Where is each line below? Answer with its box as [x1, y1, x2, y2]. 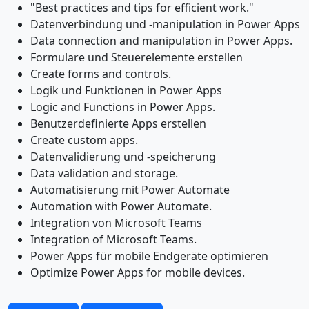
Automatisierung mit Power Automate [30, 181, 230, 197]
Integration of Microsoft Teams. [30, 231, 197, 247]
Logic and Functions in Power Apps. [30, 99, 215, 114]
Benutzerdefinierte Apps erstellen [30, 115, 206, 131]
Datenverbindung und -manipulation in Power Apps [30, 16, 300, 32]
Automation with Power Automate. [30, 198, 212, 214]
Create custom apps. [30, 132, 138, 148]
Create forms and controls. [30, 66, 171, 81]
